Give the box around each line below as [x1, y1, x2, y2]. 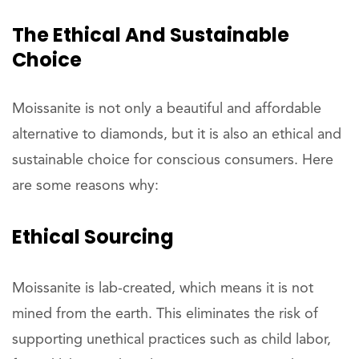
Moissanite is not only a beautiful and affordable [12, 102, 321, 116]
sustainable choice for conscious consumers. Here [12, 153, 333, 167]
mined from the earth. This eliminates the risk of [12, 307, 318, 321]
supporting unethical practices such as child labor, [12, 333, 331, 347]
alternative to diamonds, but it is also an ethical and [12, 127, 341, 142]
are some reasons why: [12, 179, 159, 193]
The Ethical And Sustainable [12, 22, 289, 48]
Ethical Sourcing [12, 224, 174, 250]
